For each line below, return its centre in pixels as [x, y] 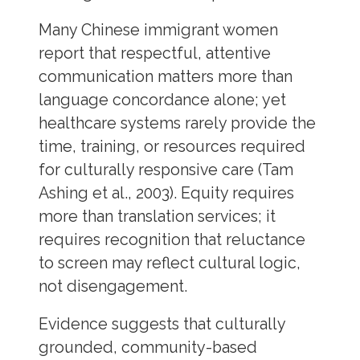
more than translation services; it [157, 217]
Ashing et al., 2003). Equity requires [166, 194]
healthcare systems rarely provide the [177, 124]
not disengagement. [112, 287]
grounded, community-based [147, 347]
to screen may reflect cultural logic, [169, 264]
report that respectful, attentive [154, 54]
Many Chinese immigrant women [158, 31]
